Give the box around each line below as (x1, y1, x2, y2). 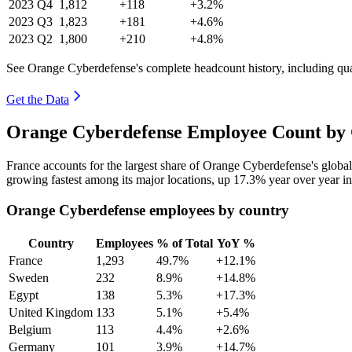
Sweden (9, 270, 49, 284)
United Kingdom (9, 305, 93, 319)
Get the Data (6, 92, 69, 106)
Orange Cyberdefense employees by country (6, 202, 289, 219)
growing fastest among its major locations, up (6, 173, 233, 187)
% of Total (156, 236, 213, 250)
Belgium (9, 322, 51, 336)
